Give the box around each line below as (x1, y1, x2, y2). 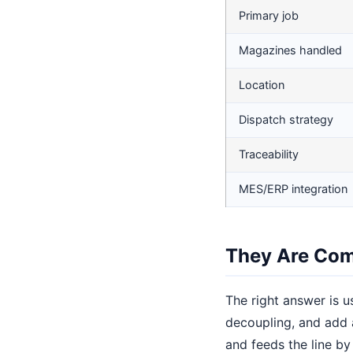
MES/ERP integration (239, 182, 347, 196)
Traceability (239, 147, 299, 162)
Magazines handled (239, 43, 342, 58)
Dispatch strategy (239, 113, 333, 127)
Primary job (239, 9, 299, 23)
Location (239, 78, 284, 92)
